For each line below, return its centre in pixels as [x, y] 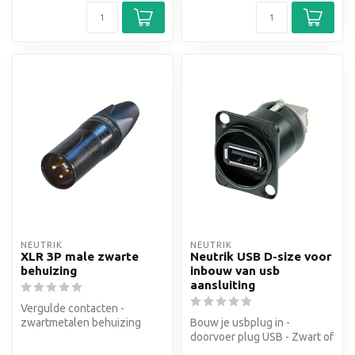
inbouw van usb [235, 271]
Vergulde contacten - [73, 309]
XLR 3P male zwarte [80, 257]
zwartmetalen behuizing [81, 323]
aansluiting [223, 285]
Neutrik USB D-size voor [261, 257]
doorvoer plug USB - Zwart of [262, 337]
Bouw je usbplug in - [240, 323]
